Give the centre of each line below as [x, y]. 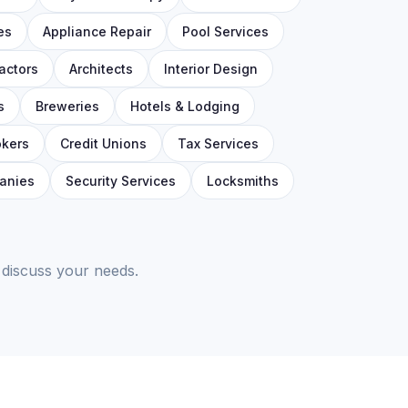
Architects [101, 69]
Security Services [120, 181]
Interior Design [210, 69]
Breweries [67, 106]
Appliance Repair [97, 31]
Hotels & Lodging [184, 106]
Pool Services [225, 31]
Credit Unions [103, 143]
